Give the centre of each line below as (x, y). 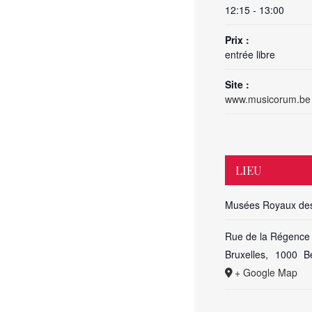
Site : (237, 84)
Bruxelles (245, 254)
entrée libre (250, 54)
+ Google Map (266, 272)
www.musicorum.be (268, 99)
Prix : (237, 40)
